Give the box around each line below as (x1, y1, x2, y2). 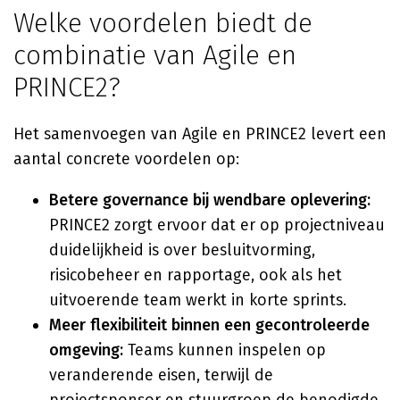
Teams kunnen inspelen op (123, 340, 326, 360)
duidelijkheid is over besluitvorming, (49, 240, 315, 260)
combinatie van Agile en (13, 39, 296, 71)
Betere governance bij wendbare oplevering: (49, 190, 371, 210)
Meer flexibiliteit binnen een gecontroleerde (49, 315, 370, 335)
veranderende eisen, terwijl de (49, 365, 273, 385)
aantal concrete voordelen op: (13, 149, 239, 169)
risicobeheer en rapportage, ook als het (49, 265, 342, 285)
